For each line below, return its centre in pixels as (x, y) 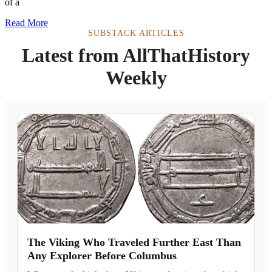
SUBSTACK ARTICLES (136, 33)
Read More (26, 23)
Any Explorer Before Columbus (102, 256)
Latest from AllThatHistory (136, 56)
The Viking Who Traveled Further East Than (134, 243)
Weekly (136, 78)
